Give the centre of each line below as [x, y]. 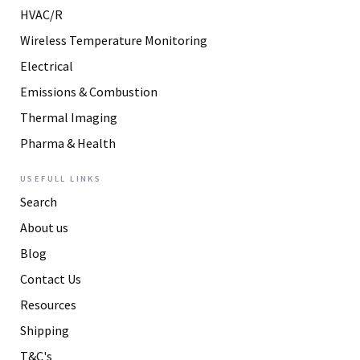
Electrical [47, 65]
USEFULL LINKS [61, 178]
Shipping [45, 331]
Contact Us [51, 279]
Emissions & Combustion [89, 91]
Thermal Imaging [69, 117]
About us [44, 228]
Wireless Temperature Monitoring [114, 40]
